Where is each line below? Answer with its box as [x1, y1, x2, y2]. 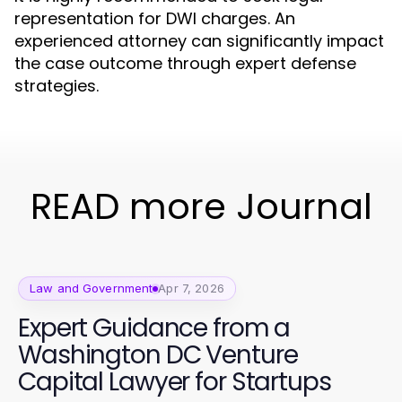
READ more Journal [30, 181, 372, 232]
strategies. [14, 74, 99, 97]
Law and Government [30, 281, 153, 295]
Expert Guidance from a [18, 310, 291, 345]
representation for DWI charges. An [14, 7, 295, 30]
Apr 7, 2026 [158, 281, 224, 295]
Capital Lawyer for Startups [18, 364, 331, 399]
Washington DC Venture [18, 337, 298, 372]
